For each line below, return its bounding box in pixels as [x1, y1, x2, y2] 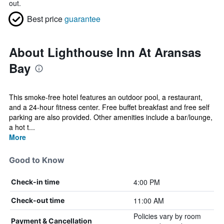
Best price [27, 13, 62, 24]
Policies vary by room [133, 211, 201, 221]
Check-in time [11, 177, 59, 186]
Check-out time [11, 196, 64, 204]
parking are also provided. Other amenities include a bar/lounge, [9, 112, 212, 122]
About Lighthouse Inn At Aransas [9, 43, 201, 60]
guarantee [64, 13, 100, 24]
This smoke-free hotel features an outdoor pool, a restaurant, [9, 92, 202, 102]
